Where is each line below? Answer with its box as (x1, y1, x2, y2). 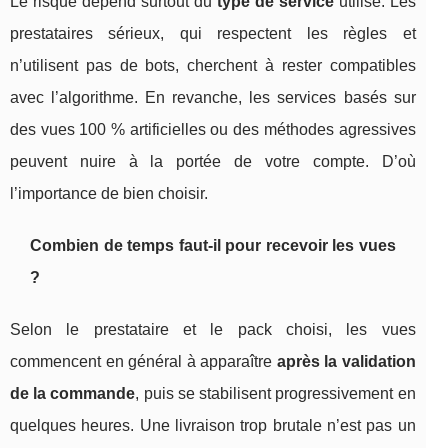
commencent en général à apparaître (10, 353, 277, 371)
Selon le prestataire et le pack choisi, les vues (10, 321, 416, 339)
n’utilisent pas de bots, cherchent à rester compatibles (10, 57, 416, 75)
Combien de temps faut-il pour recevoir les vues (30, 237, 396, 255)
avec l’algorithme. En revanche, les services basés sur (10, 89, 416, 107)
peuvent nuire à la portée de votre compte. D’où (10, 153, 416, 171)
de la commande (10, 385, 136, 403)
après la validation (276, 353, 416, 371)
